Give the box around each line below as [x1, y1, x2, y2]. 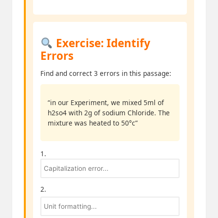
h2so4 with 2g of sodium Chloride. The [48, 108, 170, 118]
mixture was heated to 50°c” [48, 118, 138, 128]
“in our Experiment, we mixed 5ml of [48, 98, 164, 108]
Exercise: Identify [53, 36, 150, 51]
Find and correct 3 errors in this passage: [40, 69, 171, 78]
